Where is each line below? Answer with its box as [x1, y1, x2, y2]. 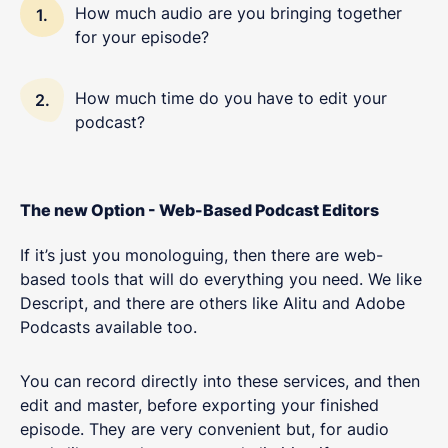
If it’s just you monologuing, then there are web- [20, 245, 383, 266]
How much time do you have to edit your [75, 87, 387, 108]
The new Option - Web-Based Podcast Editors [20, 200, 382, 221]
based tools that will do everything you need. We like [20, 269, 422, 290]
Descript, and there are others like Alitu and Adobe [20, 293, 405, 314]
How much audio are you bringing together [75, 3, 402, 24]
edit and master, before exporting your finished [20, 395, 379, 416]
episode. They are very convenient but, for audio [20, 419, 389, 440]
